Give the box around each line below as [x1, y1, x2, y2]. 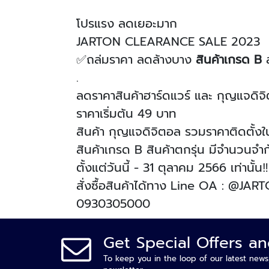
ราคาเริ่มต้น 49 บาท [76, 104, 177, 122]
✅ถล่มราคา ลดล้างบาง [76, 50, 196, 68]
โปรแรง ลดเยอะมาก [76, 14, 177, 32]
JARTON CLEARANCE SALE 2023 [76, 32, 260, 50]
